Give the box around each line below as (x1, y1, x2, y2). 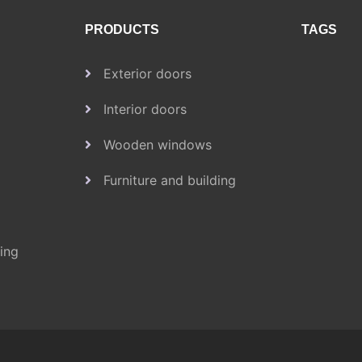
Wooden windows (103, 137, 212, 153)
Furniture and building (103, 172, 236, 188)
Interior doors (103, 101, 187, 117)
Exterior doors (103, 65, 192, 82)
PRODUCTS (84, 23, 159, 36)
